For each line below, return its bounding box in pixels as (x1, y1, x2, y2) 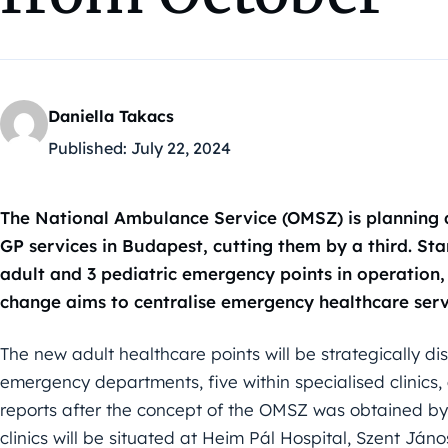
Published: (48, 138, 127, 159)
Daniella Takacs (48, 106, 174, 127)
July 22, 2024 (131, 138, 231, 159)
